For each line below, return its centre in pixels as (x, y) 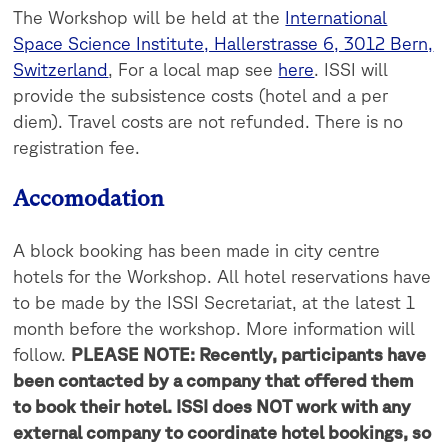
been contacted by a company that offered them (214, 380)
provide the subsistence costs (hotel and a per (201, 95)
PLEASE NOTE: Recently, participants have (249, 354)
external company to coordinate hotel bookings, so (222, 432)
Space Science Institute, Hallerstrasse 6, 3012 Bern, (223, 43)
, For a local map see (193, 69)
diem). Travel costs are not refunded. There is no (208, 121)
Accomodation (89, 199)
